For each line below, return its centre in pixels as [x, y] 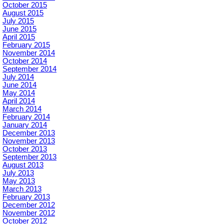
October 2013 [25, 149]
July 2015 [18, 21]
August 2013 [23, 165]
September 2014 [29, 69]
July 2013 [18, 173]
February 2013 [26, 197]
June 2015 [19, 29]
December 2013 [29, 133]
